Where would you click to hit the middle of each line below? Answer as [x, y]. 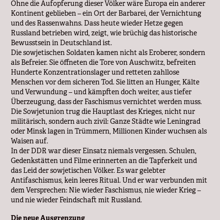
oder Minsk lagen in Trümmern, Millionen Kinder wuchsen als [109, 131]
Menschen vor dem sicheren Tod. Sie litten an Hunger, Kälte [105, 82]
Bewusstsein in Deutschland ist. [62, 42]
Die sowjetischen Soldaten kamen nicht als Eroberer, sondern [108, 52]
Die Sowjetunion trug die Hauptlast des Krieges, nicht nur [103, 111]
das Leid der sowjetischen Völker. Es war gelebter [88, 170]
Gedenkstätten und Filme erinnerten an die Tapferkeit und [104, 160]
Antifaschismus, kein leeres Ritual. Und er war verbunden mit [109, 180]
